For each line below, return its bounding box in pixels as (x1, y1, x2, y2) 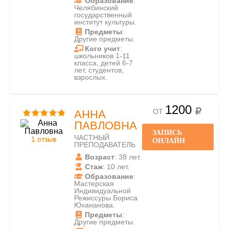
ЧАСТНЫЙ (74, 133, 109, 142)
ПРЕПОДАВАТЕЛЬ (74, 141, 135, 149)
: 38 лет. (114, 153, 141, 161)
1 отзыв (31, 135, 56, 143)
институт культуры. (74, 18, 136, 26)
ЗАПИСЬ (152, 129, 182, 136)
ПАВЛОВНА (74, 119, 137, 132)
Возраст (85, 153, 114, 161)
